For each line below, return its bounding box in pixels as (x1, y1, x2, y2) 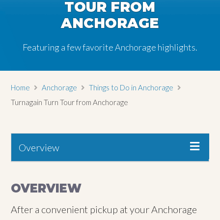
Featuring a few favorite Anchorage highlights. (23, 42, 197, 53)
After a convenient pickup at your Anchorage (11, 203, 197, 215)
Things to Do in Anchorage (89, 83, 174, 92)
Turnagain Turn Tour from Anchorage (11, 98, 129, 107)
